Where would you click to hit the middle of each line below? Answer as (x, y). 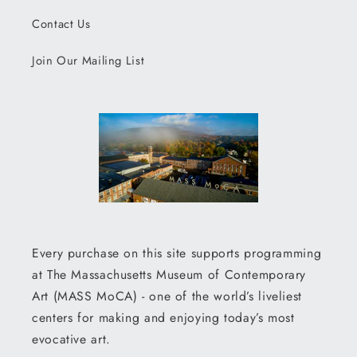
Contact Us (61, 24)
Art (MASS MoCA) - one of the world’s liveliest (167, 296)
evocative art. (71, 339)
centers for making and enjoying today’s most (163, 317)
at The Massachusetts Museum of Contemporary (169, 274)
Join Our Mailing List (88, 61)
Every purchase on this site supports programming (177, 253)
